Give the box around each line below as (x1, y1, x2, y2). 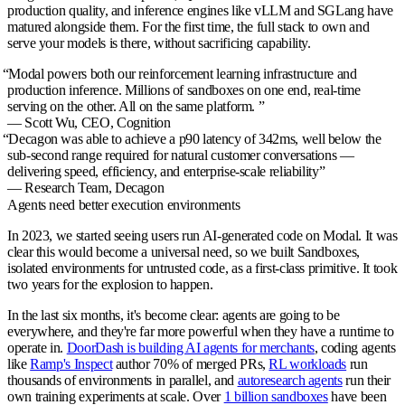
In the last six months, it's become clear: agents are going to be (7, 307, 340, 324)
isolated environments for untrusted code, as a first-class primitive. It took (7, 260, 398, 277)
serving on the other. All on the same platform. (7, 99, 259, 115)
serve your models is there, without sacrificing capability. (7, 35, 311, 52)
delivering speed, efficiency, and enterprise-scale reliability (7, 164, 319, 180)
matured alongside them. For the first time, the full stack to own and (7, 19, 370, 35)
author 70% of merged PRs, (112, 356, 269, 372)
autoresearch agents (237, 372, 343, 389)
